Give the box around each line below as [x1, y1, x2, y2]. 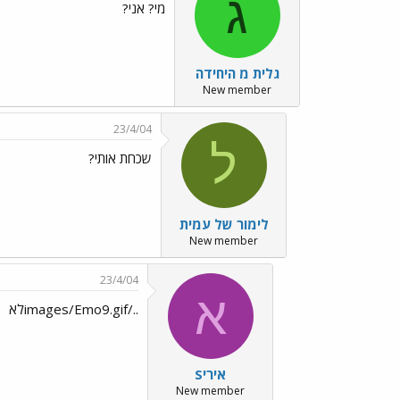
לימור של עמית [179, 214, 269, 233]
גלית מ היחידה [195, 64, 279, 82]
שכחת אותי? [88, 149, 152, 167]
